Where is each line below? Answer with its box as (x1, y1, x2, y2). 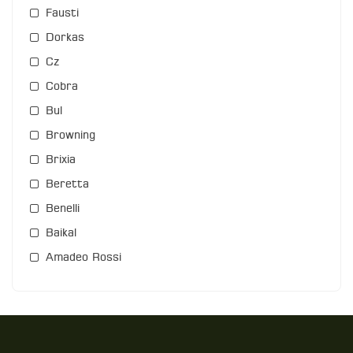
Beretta (46, 179, 89, 191)
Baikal (46, 228, 76, 240)
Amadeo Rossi (46, 252, 121, 264)
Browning (46, 130, 95, 142)
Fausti (46, 8, 79, 20)
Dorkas (46, 32, 84, 44)
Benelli (46, 203, 80, 215)
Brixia (46, 154, 76, 166)
